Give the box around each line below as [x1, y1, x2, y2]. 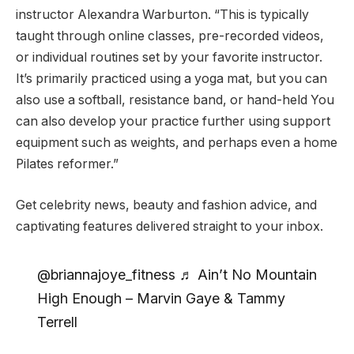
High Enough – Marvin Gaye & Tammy [36, 290, 285, 307]
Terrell [36, 314, 77, 331]
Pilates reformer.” [16, 156, 119, 172]
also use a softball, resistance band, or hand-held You [16, 92, 334, 108]
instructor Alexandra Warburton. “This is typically [16, 7, 309, 23]
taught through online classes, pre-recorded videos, [16, 28, 324, 44]
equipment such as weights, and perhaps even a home [16, 135, 337, 151]
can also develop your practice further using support [16, 114, 330, 130]
